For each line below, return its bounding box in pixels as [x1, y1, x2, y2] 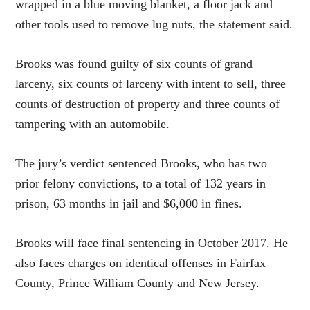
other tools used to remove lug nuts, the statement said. [15, 17, 293, 31]
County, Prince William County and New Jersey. [15, 275, 260, 290]
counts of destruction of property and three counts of [15, 96, 280, 111]
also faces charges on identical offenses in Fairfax [15, 255, 266, 270]
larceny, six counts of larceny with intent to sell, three [15, 76, 286, 91]
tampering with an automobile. [15, 116, 170, 131]
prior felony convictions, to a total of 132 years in [15, 176, 266, 190]
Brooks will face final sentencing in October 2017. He [15, 235, 289, 250]
